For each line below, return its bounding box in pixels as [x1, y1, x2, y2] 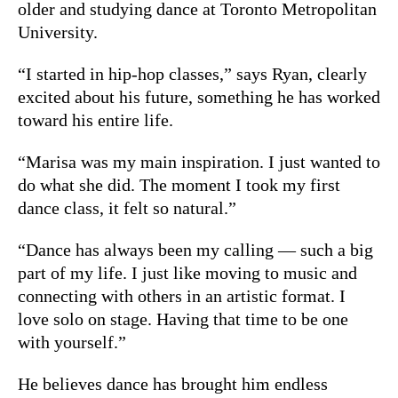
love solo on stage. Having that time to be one [18, 308, 348, 329]
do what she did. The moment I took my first [18, 174, 340, 195]
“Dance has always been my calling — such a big [18, 239, 373, 259]
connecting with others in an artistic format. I [18, 285, 346, 306]
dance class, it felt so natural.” [18, 197, 236, 218]
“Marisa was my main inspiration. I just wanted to [18, 151, 380, 171]
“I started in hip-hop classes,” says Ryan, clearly [18, 63, 367, 84]
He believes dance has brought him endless [18, 373, 328, 394]
